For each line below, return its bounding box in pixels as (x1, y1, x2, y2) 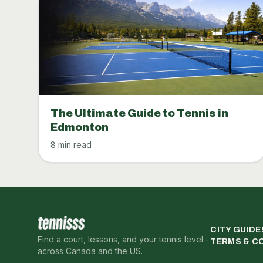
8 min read (50, 139, 92, 150)
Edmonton (50, 121, 109, 133)
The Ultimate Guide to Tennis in (50, 107, 228, 119)
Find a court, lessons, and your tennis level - (38, 234, 209, 244)
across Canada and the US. (38, 246, 143, 256)
